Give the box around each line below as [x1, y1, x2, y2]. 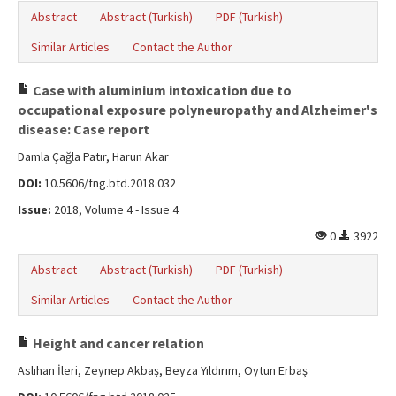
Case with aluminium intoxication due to [30, 81, 292, 99]
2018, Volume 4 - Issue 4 [51, 202, 179, 217]
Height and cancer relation [30, 334, 204, 352]
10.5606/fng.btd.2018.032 [42, 175, 176, 191]
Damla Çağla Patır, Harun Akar [18, 148, 169, 164]
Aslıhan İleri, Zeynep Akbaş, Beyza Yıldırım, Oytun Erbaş [18, 362, 308, 378]
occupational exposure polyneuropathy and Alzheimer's [18, 101, 377, 118]
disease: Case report [18, 120, 149, 138]
